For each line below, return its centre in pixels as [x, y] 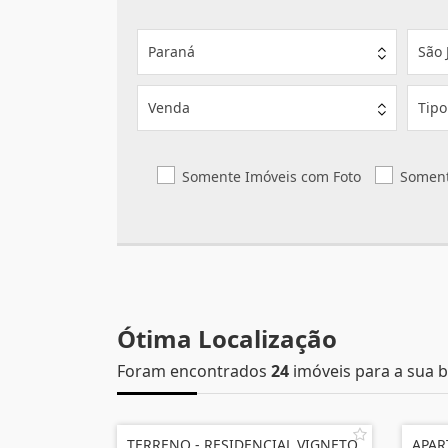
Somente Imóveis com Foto [271, 176]
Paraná [171, 51]
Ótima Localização [227, 338]
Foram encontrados [194, 371]
